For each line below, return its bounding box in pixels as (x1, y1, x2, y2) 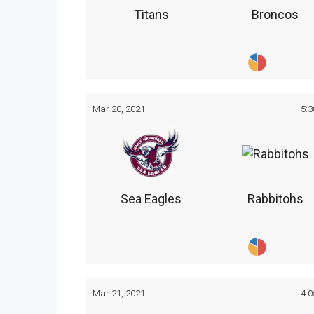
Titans (133, 6, 169, 22)
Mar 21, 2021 (93, 287, 145, 299)
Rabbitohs (247, 191, 303, 207)
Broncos (252, 6, 299, 22)
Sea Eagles (121, 191, 182, 207)
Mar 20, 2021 (93, 102, 145, 114)
